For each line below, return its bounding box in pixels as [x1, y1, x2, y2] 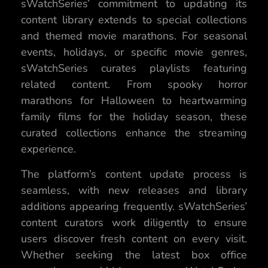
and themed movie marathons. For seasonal [21, 29, 247, 44]
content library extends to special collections [21, 13, 247, 28]
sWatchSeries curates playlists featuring [21, 61, 247, 76]
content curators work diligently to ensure [21, 215, 247, 230]
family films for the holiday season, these [21, 109, 247, 124]
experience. [21, 142, 76, 157]
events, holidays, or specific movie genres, [21, 45, 247, 60]
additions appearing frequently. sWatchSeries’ [21, 199, 247, 214]
